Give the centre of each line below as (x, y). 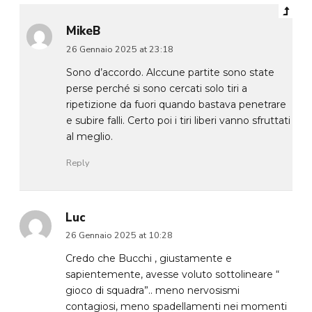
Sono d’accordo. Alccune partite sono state (171, 72)
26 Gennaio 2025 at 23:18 (120, 49)
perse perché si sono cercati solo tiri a (157, 88)
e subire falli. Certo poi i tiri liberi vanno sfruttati (179, 120)
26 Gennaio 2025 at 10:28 (119, 235)
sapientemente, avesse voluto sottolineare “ (172, 275)
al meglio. (90, 136)
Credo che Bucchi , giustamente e (148, 259)
